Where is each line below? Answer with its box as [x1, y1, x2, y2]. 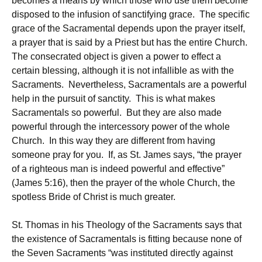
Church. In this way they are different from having [12, 136, 215, 146]
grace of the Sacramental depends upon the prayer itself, [12, 23, 245, 33]
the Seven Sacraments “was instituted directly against [12, 248, 233, 258]
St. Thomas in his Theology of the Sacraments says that [12, 220, 242, 230]
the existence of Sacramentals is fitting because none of [12, 234, 242, 244]
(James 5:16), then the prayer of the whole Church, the [12, 178, 235, 188]
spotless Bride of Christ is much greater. [12, 192, 175, 202]
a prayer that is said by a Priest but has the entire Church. [12, 37, 250, 47]
